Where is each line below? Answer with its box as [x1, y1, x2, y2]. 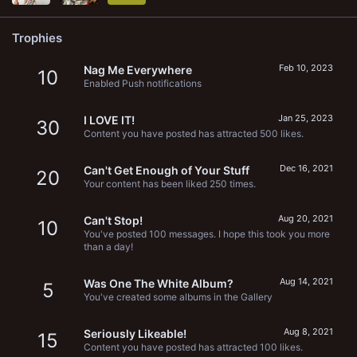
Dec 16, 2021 [280, 163, 333, 175]
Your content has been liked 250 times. [84, 178, 256, 190]
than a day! [84, 241, 133, 253]
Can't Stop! [84, 214, 143, 228]
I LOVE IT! [84, 113, 135, 127]
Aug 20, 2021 [278, 213, 333, 225]
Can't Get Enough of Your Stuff [84, 163, 249, 178]
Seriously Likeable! [84, 326, 186, 340]
